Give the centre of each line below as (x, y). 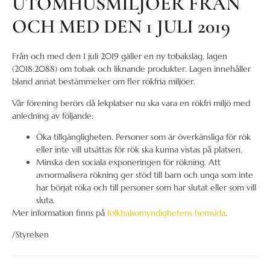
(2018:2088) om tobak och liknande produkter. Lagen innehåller (131, 69)
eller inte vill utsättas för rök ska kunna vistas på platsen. (139, 150)
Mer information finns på (60, 213)
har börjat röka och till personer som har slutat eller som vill (146, 188)
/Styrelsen (30, 234)
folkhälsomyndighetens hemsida (166, 213)
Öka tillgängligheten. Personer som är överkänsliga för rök (143, 137)
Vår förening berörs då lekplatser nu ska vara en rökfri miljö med (131, 103)
